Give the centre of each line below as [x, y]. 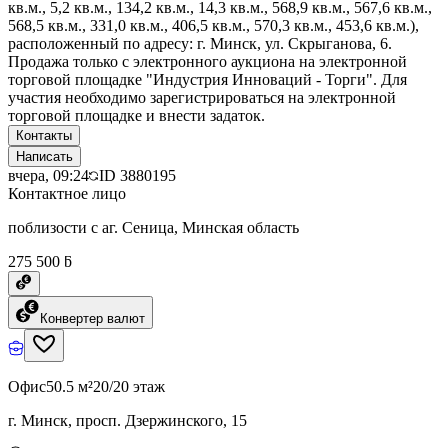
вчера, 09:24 [48, 175]
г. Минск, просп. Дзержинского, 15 [127, 420]
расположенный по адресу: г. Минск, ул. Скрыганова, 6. [200, 43]
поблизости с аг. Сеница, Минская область [153, 227]
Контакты [44, 135]
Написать [44, 156]
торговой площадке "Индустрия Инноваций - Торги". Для [207, 79]
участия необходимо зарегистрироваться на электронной [202, 97]
